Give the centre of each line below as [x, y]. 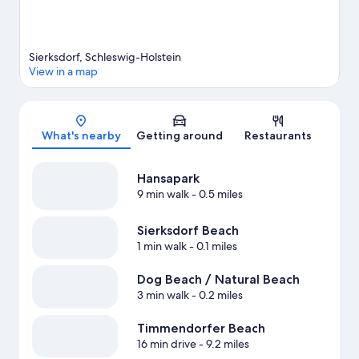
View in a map [63, 71]
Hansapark [168, 178]
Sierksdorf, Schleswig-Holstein [105, 56]
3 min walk [163, 294]
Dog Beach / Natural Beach [218, 279]
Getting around [179, 135]
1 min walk [161, 246]
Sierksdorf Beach [188, 230]
